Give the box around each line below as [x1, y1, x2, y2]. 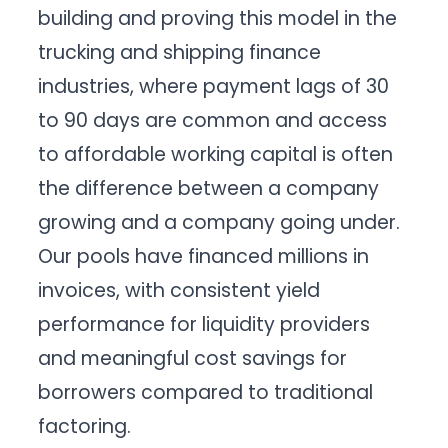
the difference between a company [38, 174, 380, 202]
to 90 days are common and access [38, 106, 388, 134]
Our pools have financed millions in [38, 242, 370, 270]
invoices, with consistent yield [38, 276, 321, 304]
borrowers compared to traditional [38, 378, 374, 406]
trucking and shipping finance [38, 38, 322, 66]
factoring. [38, 412, 132, 440]
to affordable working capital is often [38, 140, 394, 168]
